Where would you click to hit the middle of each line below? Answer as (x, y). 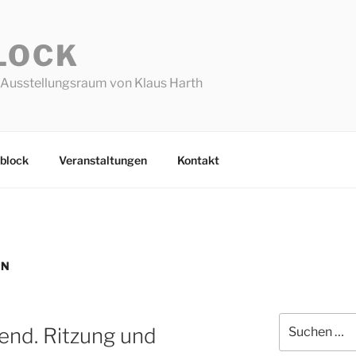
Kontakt (198, 160)
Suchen (298, 321)
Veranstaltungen (103, 160)
